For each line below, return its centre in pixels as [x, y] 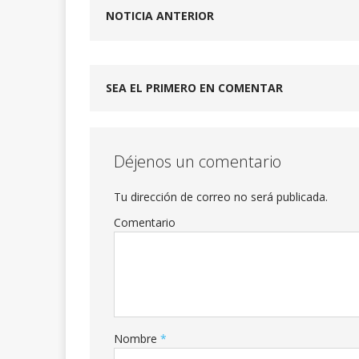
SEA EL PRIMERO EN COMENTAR [194, 87]
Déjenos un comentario [198, 161]
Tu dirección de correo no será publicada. [221, 196]
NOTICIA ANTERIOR [160, 15]
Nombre [137, 338]
